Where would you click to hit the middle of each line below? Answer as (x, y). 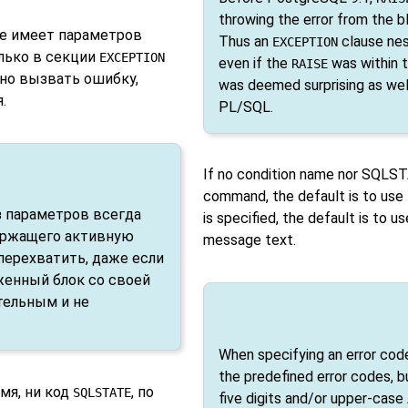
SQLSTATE (102, 392)
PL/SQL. (245, 107)
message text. (249, 240)
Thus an (245, 41)
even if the (255, 63)
